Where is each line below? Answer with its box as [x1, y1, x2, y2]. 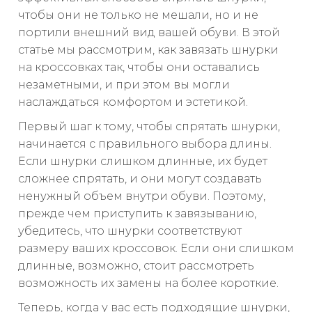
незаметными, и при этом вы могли [18, 78, 230, 92]
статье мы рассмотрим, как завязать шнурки [18, 43, 279, 57]
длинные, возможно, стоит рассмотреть [18, 259, 254, 273]
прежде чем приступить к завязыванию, [18, 207, 256, 221]
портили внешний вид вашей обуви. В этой [18, 26, 280, 40]
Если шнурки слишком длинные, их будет [18, 155, 267, 169]
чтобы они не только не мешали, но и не [18, 8, 258, 22]
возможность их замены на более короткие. [18, 276, 279, 290]
